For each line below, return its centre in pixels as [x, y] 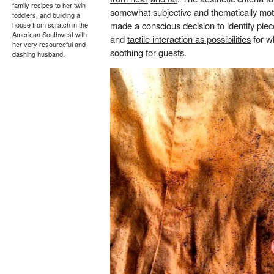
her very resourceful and [49, 44]
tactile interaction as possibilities [189, 39]
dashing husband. [39, 54]
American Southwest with [50, 34]
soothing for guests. [148, 52]
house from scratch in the [50, 24]
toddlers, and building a [46, 15]
